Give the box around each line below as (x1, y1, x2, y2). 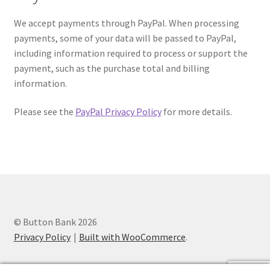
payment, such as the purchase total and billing (13, 61, 210, 74)
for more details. (161, 105, 232, 118)
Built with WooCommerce (78, 231, 186, 243)
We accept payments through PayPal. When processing (13, 16, 239, 29)
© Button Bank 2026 (13, 216, 97, 228)
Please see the (13, 105, 75, 118)
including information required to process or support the (13, 46, 248, 59)
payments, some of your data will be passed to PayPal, (13, 31, 236, 44)
